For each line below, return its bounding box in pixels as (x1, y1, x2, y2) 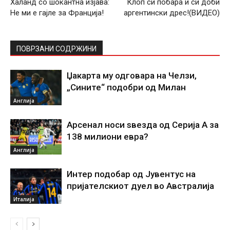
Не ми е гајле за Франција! (10, 8, 104, 17)
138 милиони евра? (67, 131, 148, 142)
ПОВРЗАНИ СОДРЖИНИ (16, 44, 97, 53)
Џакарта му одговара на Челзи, (67, 70, 197, 81)
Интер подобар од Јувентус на (67, 168, 196, 179)
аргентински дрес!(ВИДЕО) (124, 8, 220, 17)
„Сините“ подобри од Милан (67, 82, 186, 92)
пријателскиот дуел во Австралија (67, 180, 214, 191)
